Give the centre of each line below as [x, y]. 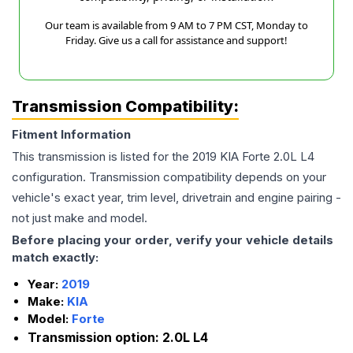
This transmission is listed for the [102, 157]
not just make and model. [80, 218]
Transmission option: [95, 338]
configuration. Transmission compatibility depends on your [169, 177]
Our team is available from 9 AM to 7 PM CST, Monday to [176, 26]
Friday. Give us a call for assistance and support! [176, 41]
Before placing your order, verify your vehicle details [173, 240]
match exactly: [55, 258]
